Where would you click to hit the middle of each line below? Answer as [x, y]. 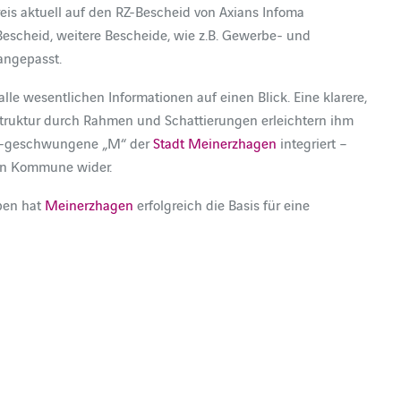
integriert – [312, 142]
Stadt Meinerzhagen [215, 142]
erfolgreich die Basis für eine [222, 204]
